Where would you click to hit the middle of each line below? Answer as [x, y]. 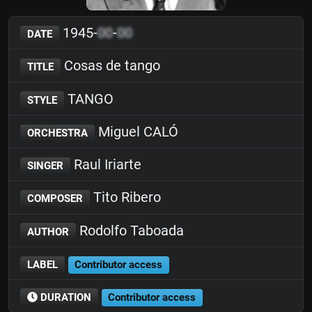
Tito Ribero [125, 197]
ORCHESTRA [57, 133]
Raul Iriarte [106, 164]
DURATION [64, 297]
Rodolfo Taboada [130, 230]
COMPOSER [55, 199]
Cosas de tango [110, 66]
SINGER [45, 166]
